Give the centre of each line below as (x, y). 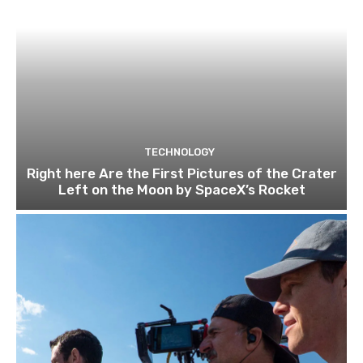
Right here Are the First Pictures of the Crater (181, 173)
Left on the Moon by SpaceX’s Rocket (181, 189)
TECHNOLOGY (179, 152)
